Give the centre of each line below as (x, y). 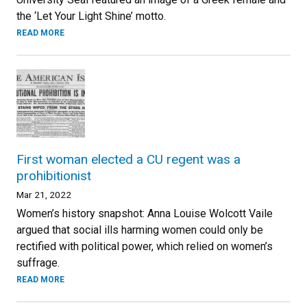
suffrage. (38, 263)
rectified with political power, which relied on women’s (145, 246)
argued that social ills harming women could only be (140, 230)
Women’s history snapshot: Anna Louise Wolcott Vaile (145, 213)
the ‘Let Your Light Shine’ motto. (91, 16)
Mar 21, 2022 (44, 195)
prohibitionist (54, 176)
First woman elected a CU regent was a (128, 159)
